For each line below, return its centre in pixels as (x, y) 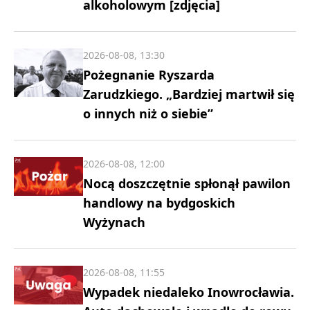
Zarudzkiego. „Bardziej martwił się (189, 94)
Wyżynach (114, 222)
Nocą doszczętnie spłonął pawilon (187, 183)
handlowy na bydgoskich (159, 202)
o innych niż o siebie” (148, 113)
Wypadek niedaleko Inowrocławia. (189, 292)
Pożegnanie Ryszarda (149, 74)
